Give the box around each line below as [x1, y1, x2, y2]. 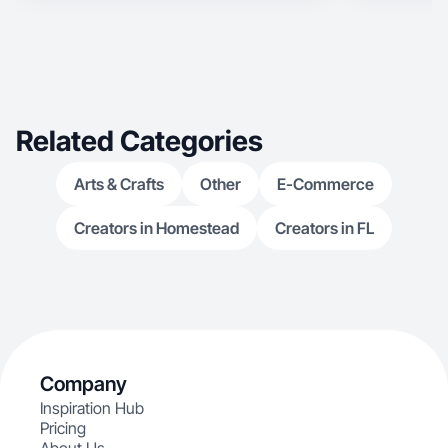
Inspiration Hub [40, 398, 144, 418]
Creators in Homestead [74, 218, 239, 238]
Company [40, 372, 127, 396]
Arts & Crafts [74, 174, 164, 194]
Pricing [40, 418, 86, 438]
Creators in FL [275, 218, 374, 238]
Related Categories [16, 124, 263, 158]
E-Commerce [277, 174, 374, 194]
